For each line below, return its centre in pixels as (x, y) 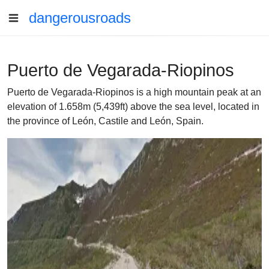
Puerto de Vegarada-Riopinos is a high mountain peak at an (134, 92)
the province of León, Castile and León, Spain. (105, 121)
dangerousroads (80, 18)
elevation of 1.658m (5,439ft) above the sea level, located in (133, 107)
